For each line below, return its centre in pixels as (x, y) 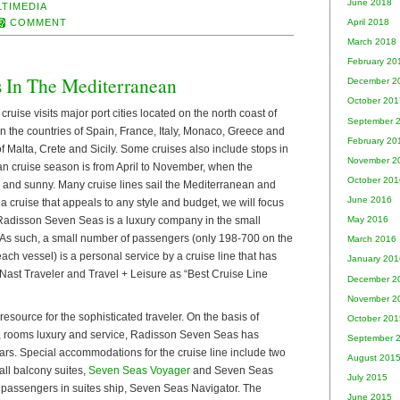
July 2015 (367, 378)
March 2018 (372, 42)
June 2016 (370, 200)
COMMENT (38, 22)
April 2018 (368, 21)
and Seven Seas (232, 371)
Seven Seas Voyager (139, 371)
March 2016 (372, 239)
